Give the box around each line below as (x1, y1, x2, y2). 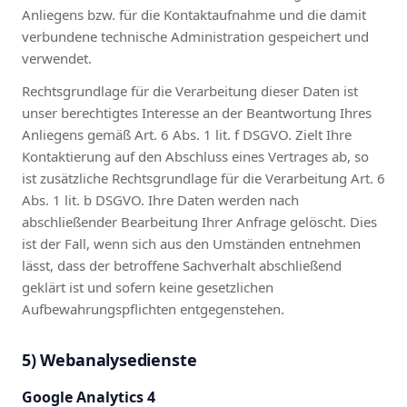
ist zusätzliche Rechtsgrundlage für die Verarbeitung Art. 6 (22, 168, 385, 187)
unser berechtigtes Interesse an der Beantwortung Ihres (22, 103, 372, 122)
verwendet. (22, 48, 92, 67)
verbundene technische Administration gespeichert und (22, 26, 369, 45)
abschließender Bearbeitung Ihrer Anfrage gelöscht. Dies (22, 212, 377, 231)
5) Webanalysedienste (22, 348, 197, 371)
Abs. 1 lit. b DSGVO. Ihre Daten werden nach (22, 190, 299, 209)
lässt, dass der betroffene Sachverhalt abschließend (22, 255, 342, 274)
